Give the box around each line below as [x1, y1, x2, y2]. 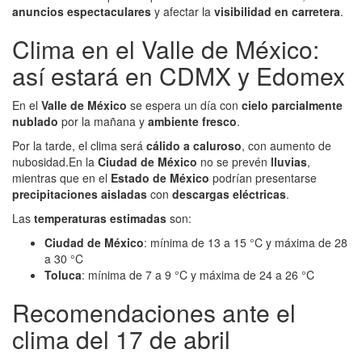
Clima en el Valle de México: [12, 32, 319, 67]
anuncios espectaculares [12, 3, 151, 20]
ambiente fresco [148, 113, 237, 130]
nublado [12, 113, 58, 130]
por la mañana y [58, 113, 148, 130]
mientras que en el [12, 170, 111, 187]
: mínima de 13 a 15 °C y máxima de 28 [144, 234, 347, 251]
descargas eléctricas [172, 186, 286, 203]
